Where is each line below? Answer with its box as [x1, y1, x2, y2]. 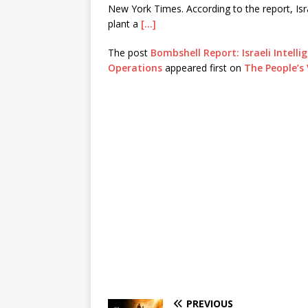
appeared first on [162, 61, 244, 74]
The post [108, 46, 151, 59]
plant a [108, 17, 141, 30]
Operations [108, 61, 162, 74]
